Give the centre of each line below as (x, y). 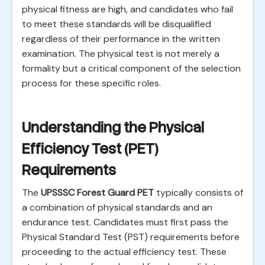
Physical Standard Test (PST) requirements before (131, 237)
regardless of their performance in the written (121, 39)
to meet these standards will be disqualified (117, 24)
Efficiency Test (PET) (90, 149)
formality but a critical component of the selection (131, 68)
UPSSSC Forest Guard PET (97, 193)
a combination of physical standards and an (117, 207)
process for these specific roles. (91, 83)
